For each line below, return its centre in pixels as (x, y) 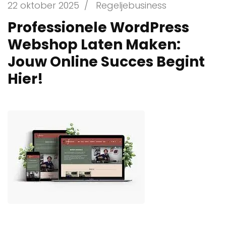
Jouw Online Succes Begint (106, 62)
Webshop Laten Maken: (94, 44)
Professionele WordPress (98, 27)
